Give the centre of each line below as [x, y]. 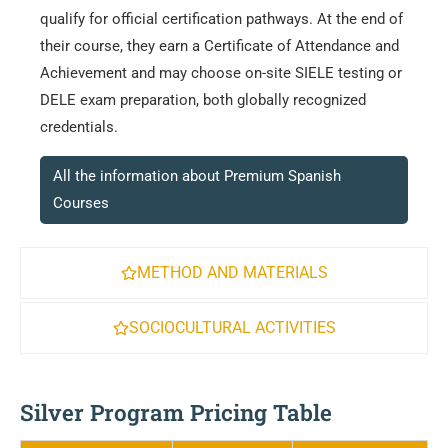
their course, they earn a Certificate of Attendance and [219, 45]
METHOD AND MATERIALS [232, 273]
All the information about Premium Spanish [197, 175]
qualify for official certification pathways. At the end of [221, 18]
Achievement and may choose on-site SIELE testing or [221, 72]
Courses [81, 202]
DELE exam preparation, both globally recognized [203, 99]
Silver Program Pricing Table [176, 412]
